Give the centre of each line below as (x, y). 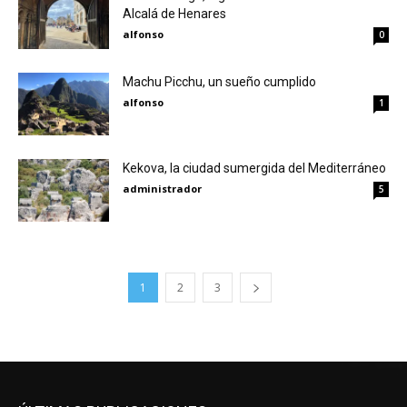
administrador (162, 188)
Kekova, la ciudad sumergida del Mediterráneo (254, 168)
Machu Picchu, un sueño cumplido (219, 81)
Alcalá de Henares (174, 13)
